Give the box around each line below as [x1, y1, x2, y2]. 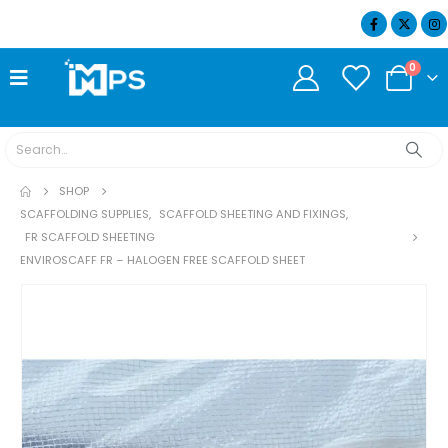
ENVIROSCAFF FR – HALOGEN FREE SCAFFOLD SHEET [20, 251, 305, 268]
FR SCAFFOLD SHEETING [25, 228, 155, 245]
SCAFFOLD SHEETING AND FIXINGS [159, 205, 346, 222]
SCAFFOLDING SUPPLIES [20, 205, 149, 222]
